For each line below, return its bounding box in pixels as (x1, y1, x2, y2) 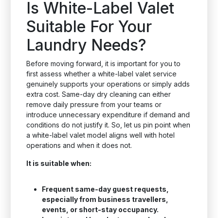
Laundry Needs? (26, 36, 147, 54)
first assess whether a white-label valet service (26, 70, 177, 78)
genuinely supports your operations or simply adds (26, 80, 190, 88)
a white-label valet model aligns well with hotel (26, 131, 175, 139)
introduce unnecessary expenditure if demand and (26, 110, 190, 119)
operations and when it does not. (26, 141, 132, 149)
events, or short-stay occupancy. (42, 205, 159, 214)
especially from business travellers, (42, 195, 169, 203)
